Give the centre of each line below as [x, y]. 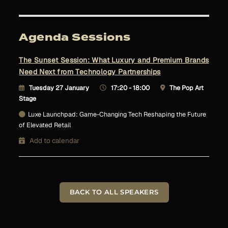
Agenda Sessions [75, 38]
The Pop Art [187, 88]
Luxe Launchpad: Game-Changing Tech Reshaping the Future [117, 114]
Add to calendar [55, 140]
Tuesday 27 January [59, 88]
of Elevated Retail [45, 125]
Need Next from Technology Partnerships [90, 72]
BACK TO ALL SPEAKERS [114, 192]
